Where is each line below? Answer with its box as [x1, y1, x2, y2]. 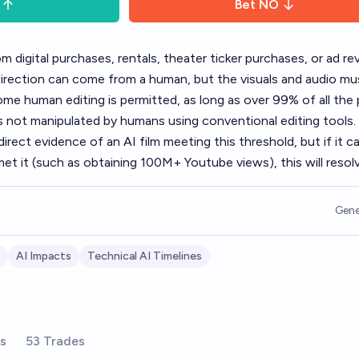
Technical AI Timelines [87, 249, 202, 263]
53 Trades [26, 333, 85, 349]
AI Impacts [16, 249, 71, 263]
